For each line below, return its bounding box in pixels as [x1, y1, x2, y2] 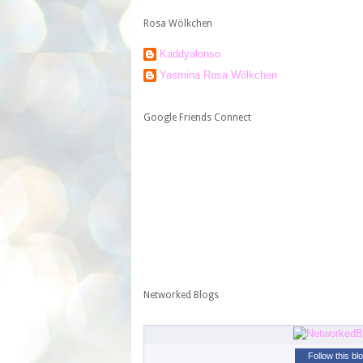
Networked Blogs [143, 289, 219, 301]
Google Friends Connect [143, 112, 251, 124]
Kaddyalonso [160, 47, 220, 60]
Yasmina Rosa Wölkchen [160, 69, 277, 82]
